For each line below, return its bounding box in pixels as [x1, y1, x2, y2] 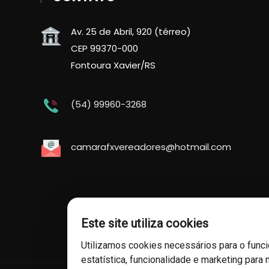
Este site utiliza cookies [81, 216, 208, 231]
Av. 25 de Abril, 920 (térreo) [71, 25, 191, 38]
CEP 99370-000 [71, 42, 138, 55]
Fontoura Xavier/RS [71, 59, 156, 72]
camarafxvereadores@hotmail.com [71, 141, 231, 154]
